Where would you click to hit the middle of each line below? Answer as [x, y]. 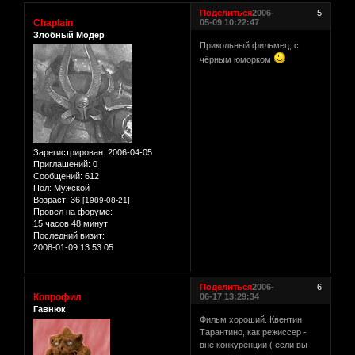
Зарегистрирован [68, 152]
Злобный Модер [69, 34]
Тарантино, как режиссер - [254, 332]
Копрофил [57, 297]
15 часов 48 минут [71, 223]
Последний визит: [69, 235]
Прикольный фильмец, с [250, 46]
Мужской [71, 188]
